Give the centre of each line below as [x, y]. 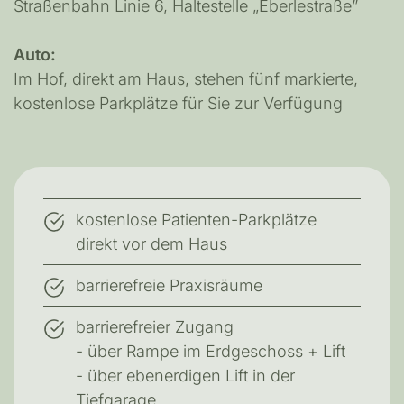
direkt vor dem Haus [152, 243]
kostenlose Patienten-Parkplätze [197, 219]
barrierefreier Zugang [155, 326]
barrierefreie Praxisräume [170, 285]
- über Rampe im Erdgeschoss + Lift [211, 351]
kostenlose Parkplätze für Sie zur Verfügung [178, 104]
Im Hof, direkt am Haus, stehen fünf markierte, [186, 79]
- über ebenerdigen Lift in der [186, 375]
